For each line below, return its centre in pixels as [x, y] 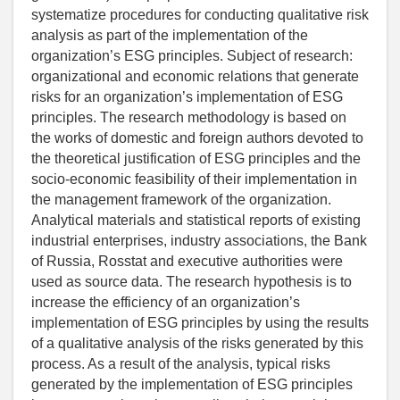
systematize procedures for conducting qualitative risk [200, 14]
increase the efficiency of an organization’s [166, 302]
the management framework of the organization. [181, 199]
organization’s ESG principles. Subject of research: [192, 55]
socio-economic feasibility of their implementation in [194, 179]
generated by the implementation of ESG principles [192, 384]
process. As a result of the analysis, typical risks [181, 363]
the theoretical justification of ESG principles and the [196, 158]
